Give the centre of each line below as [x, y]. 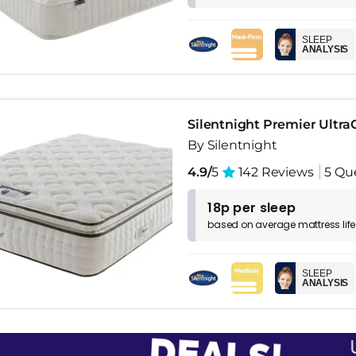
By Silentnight [232, 145]
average [277, 225]
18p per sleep [252, 208]
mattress [319, 225]
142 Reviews [274, 172]
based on [232, 225]
